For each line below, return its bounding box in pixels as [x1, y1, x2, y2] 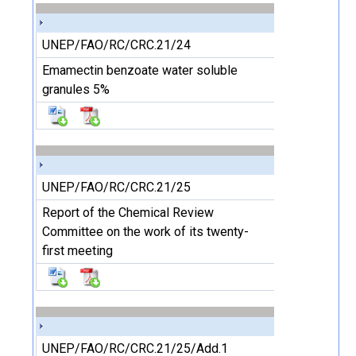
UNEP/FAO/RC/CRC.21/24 [42, 37, 191, 52]
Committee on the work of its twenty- [42, 224, 249, 239]
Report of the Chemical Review [42, 205, 214, 220]
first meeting [42, 243, 113, 258]
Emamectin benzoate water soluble [42, 63, 238, 78]
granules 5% [42, 82, 110, 97]
